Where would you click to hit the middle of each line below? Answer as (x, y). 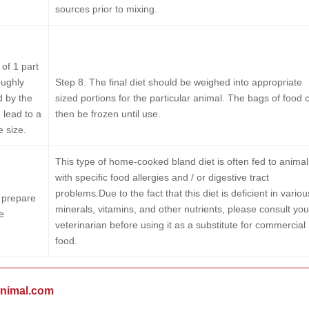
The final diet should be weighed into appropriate (194, 82)
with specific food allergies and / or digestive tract (162, 177)
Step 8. (70, 82)
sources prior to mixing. (106, 9)
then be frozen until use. (108, 114)
